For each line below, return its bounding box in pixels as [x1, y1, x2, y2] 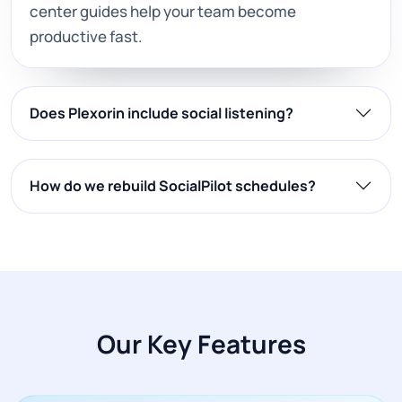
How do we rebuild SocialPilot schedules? [30, 175, 316, 196]
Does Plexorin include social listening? [30, 102, 293, 123]
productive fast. [30, 25, 143, 47]
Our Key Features [96, 326, 306, 361]
